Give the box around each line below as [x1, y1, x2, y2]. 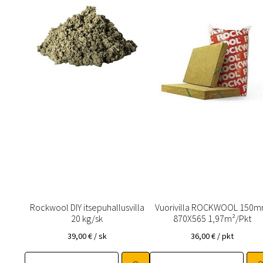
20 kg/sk [71, 213, 103, 225]
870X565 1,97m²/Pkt [173, 213, 251, 225]
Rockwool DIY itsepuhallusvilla [29, 201, 144, 214]
